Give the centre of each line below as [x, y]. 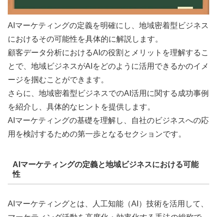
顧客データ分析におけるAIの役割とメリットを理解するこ [108, 53]
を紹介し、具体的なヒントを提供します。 [81, 107]
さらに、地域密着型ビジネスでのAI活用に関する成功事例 [108, 93]
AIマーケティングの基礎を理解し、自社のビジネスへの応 [108, 121]
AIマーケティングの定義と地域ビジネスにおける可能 [105, 164]
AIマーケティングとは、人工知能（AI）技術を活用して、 [108, 204]
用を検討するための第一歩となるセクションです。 [97, 134]
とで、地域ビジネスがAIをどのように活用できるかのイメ [108, 66]
